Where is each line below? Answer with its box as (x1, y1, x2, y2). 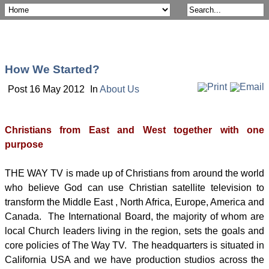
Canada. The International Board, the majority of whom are (5, 211, 264, 222)
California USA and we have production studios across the (5, 255, 264, 265)
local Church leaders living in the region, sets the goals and (5, 226, 264, 236)
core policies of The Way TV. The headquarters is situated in (5, 240, 264, 250)
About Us (100, 84, 139, 94)
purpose (5, 139, 43, 150)
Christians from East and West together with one (5, 125, 264, 135)
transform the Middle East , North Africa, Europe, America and (5, 197, 264, 207)
